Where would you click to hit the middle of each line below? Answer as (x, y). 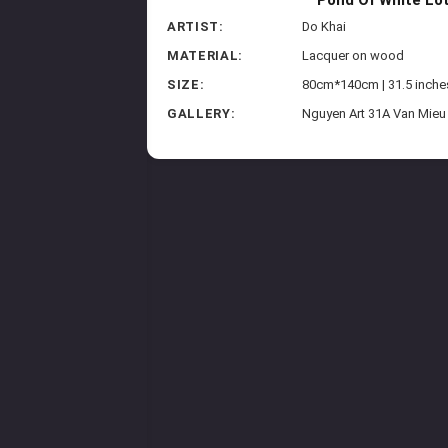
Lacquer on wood (353, 56)
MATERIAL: (205, 56)
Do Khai (324, 27)
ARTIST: (195, 27)
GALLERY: (201, 114)
